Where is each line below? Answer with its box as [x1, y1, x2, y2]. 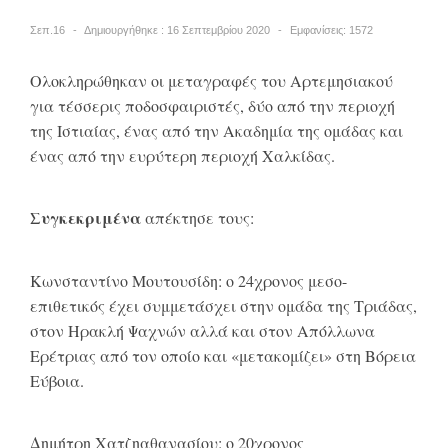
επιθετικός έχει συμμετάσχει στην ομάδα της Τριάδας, [30, 294, 417, 316]
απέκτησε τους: [141, 207, 254, 229]
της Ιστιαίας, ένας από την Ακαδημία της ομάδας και [30, 119, 403, 141]
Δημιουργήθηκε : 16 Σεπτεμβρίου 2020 [84, 23, 270, 36]
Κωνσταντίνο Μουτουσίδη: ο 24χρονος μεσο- [30, 269, 347, 291]
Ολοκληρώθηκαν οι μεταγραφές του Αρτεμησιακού [30, 69, 393, 91]
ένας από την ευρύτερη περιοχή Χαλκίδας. [30, 144, 335, 166]
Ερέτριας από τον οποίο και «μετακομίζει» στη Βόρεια [30, 344, 416, 366]
